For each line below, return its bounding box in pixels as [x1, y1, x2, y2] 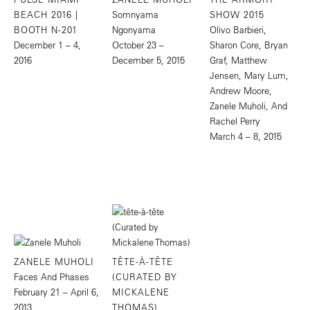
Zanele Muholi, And [210, 99, 288, 111]
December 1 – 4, [14, 38, 81, 51]
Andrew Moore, [210, 84, 273, 96]
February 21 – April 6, [14, 285, 99, 298]
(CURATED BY [111, 270, 177, 282]
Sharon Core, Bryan [210, 38, 289, 51]
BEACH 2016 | [14, 8, 78, 20]
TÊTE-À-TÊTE [111, 255, 173, 267]
